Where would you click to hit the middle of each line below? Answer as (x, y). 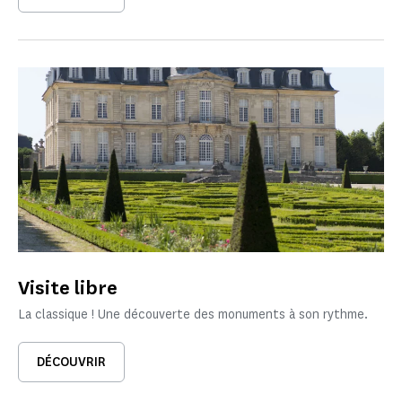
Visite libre (68, 288)
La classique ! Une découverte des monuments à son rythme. (193, 315)
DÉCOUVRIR (71, 363)
